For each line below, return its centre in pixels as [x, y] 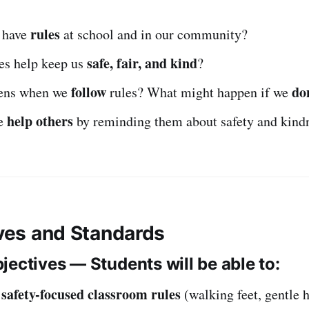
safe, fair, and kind [142, 63]
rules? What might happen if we [199, 92]
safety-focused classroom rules [91, 294]
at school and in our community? [154, 34]
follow [89, 92]
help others [40, 121]
